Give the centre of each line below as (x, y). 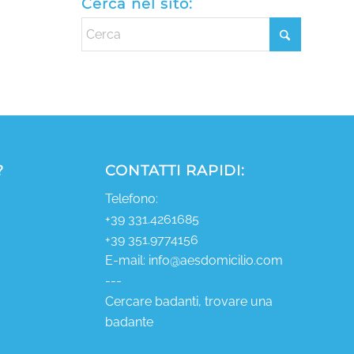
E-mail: (126, 260)
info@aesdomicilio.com (215, 260)
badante (129, 322)
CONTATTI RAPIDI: (175, 170)
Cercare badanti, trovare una (188, 301)
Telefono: (131, 198)
